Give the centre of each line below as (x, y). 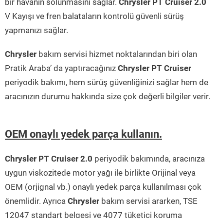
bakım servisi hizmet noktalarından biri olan (117, 54)
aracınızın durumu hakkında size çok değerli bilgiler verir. (108, 97)
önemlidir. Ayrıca (36, 201)
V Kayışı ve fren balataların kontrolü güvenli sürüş (94, 16)
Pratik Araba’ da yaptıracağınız (61, 68)
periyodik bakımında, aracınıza (149, 159)
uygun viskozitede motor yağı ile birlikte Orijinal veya (100, 173)
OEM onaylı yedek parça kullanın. (83, 134)
